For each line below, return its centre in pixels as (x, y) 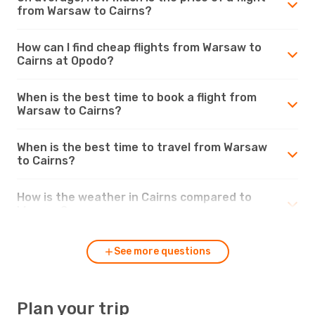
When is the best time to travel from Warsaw (142, 147)
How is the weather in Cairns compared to (134, 197)
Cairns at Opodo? (65, 60)
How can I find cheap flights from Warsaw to (139, 47)
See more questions (162, 251)
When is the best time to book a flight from (137, 97)
